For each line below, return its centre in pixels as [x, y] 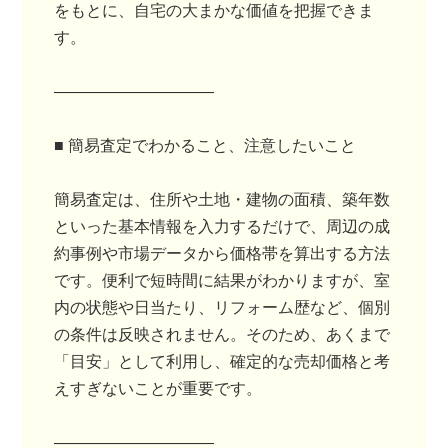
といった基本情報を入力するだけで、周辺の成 [222, 226]
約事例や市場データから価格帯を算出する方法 [222, 253]
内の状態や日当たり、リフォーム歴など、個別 [222, 307]
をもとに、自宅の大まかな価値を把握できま [214, 10]
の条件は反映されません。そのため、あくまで [222, 334]
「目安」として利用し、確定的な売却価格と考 [222, 361]
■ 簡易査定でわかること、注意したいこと [205, 145]
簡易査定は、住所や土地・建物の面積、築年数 [222, 199]
